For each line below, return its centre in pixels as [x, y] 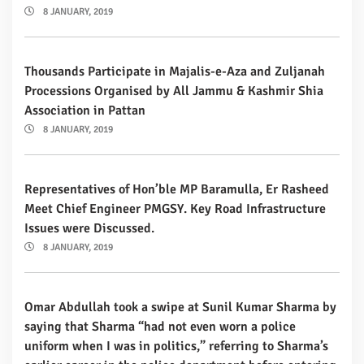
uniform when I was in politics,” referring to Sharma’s [176, 346]
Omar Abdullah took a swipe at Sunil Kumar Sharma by [180, 307]
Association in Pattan [85, 110]
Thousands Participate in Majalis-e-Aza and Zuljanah [175, 71]
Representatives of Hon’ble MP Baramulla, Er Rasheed [177, 189]
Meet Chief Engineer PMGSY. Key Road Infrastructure [175, 208]
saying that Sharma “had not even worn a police [160, 326]
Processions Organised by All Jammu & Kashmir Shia [174, 91]
